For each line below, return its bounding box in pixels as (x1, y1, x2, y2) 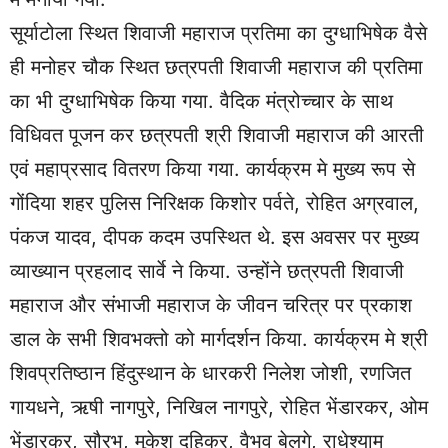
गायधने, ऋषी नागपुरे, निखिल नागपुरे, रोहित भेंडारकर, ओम (10, 395, 428, 420)
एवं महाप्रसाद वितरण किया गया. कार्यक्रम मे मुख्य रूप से (10, 157, 415, 182)
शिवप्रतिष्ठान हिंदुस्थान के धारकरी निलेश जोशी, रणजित (10, 361, 411, 386)
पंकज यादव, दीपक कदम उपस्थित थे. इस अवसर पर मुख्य (10, 225, 419, 250)
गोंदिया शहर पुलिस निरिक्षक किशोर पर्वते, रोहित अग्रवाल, (10, 191, 419, 216)
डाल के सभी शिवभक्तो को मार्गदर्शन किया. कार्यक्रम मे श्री (10, 327, 428, 352)
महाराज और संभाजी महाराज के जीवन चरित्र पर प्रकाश (10, 293, 412, 318)
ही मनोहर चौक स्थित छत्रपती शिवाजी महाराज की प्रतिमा (10, 55, 423, 80)
